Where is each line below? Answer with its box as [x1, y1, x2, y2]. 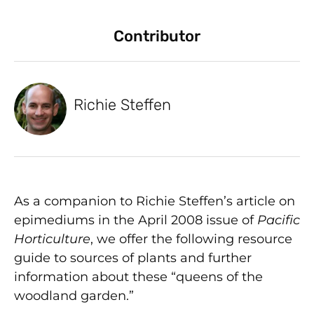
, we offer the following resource [90, 231, 292, 247]
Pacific [257, 212, 300, 228]
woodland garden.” [14, 287, 134, 303]
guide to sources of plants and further [14, 250, 252, 266]
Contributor [114, 26, 200, 46]
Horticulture [14, 231, 90, 247]
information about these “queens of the [14, 268, 263, 285]
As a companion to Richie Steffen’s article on [14, 193, 295, 209]
